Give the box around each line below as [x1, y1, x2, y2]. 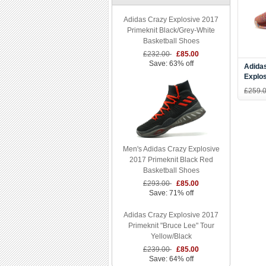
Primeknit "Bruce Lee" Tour [128, 221, 214, 230]
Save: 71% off [148, 189, 194, 197]
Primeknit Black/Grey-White [127, 26, 215, 34]
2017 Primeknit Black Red [129, 156, 213, 164]
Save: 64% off [148, 255, 194, 263]
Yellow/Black [150, 232, 192, 240]
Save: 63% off [148, 59, 194, 68]
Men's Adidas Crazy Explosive [122, 145, 220, 153]
